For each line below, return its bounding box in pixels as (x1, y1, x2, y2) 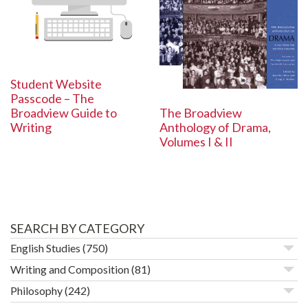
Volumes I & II (159, 133, 234, 149)
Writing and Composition (10, 262, 129, 276)
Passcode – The (10, 91, 94, 107)
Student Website (10, 76, 102, 92)
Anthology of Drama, (159, 119, 272, 135)
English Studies (10, 241, 80, 254)
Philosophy (10, 283, 63, 297)
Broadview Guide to (10, 105, 117, 121)
